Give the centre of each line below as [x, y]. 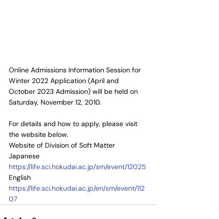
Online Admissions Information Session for [76, 70]
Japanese [25, 156]
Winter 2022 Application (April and [65, 81]
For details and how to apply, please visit [74, 124]
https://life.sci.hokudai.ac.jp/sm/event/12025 [77, 167]
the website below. [39, 135]
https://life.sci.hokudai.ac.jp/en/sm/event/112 [77, 188]
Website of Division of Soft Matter [62, 145]
